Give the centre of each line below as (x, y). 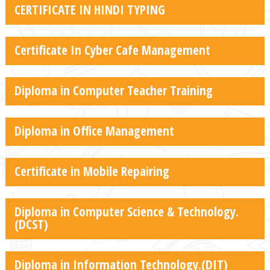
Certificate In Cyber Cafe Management (112, 50)
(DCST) (31, 224)
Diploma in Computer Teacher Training (113, 90)
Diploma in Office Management (94, 130)
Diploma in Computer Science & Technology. (126, 211)
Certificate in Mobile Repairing (92, 171)
